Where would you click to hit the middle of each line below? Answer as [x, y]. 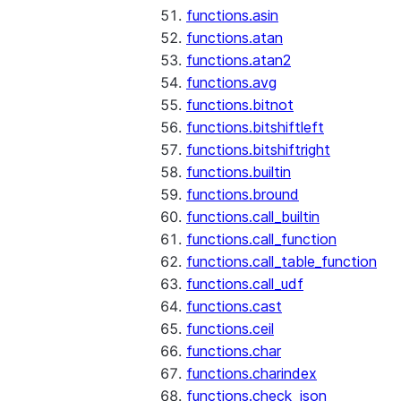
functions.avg [231, 82]
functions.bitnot [240, 105]
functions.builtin [239, 172]
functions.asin [232, 15]
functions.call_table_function [282, 261]
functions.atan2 [239, 60]
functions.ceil [230, 328]
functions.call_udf [245, 284]
